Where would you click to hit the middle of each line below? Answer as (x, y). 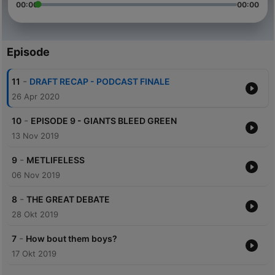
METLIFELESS (55, 160)
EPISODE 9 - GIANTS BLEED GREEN (103, 121)
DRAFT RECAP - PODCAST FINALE (99, 82)
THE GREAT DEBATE (68, 199)
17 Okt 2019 (34, 254)
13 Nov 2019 (35, 136)
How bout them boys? (71, 239)
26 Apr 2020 (35, 97)
